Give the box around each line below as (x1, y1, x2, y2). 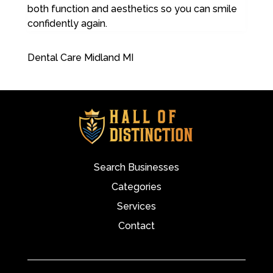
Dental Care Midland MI (27, 52, 133, 63)
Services (116, 200, 156, 212)
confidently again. (27, 18, 107, 29)
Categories (111, 181, 161, 193)
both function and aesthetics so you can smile (27, 3, 237, 15)
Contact (118, 220, 155, 232)
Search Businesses (93, 161, 179, 173)
